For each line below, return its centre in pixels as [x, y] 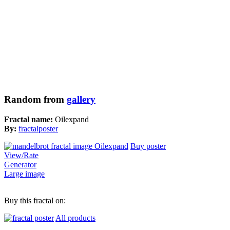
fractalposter [38, 129]
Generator [20, 165]
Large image [24, 174]
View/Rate [21, 156]
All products [75, 218]
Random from [35, 100]
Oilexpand [72, 120]
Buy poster [148, 146]
